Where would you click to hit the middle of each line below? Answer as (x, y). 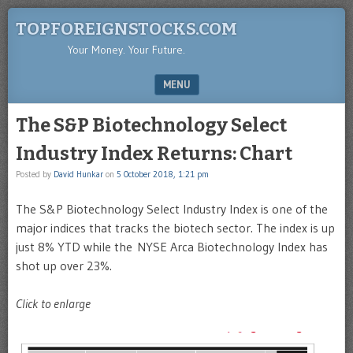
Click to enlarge (53, 303)
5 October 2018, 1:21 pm (163, 174)
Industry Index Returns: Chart (154, 154)
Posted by (35, 174)
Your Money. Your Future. (126, 50)
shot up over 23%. (64, 266)
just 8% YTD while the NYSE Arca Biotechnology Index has (172, 247)
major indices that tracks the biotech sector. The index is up (175, 228)
